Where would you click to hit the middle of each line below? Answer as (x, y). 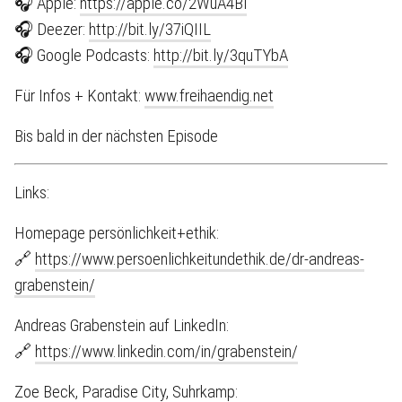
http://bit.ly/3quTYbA (221, 55)
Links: (32, 192)
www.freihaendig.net (209, 96)
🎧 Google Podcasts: (84, 55)
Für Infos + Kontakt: (79, 96)
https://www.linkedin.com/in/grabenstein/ (166, 351)
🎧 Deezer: (52, 29)
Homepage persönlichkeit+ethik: (117, 233)
